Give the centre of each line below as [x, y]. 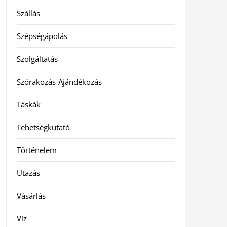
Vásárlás [31, 196]
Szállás [28, 13]
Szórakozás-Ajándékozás [59, 82]
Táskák [28, 104]
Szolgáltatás [37, 59]
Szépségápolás [42, 36]
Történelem [36, 150]
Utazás [28, 173]
